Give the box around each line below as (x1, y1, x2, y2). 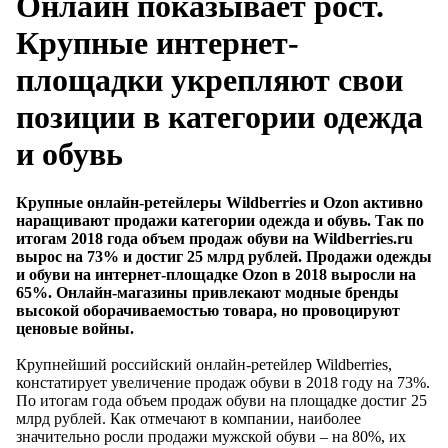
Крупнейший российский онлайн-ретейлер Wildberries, (16, 356, 392, 374)
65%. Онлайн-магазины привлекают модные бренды (16, 284, 399, 302)
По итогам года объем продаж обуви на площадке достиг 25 (16, 392, 427, 410)
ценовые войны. (16, 320, 134, 338)
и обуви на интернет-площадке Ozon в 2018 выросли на (16, 266, 416, 284)
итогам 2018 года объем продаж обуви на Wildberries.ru (16, 230, 413, 248)
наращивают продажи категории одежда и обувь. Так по (16, 212, 424, 230)
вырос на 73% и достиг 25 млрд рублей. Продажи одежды (16, 248, 432, 266)
